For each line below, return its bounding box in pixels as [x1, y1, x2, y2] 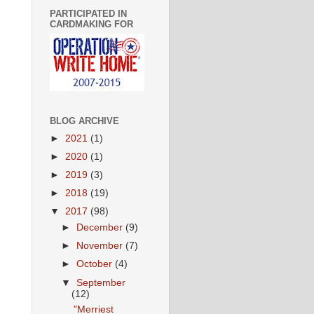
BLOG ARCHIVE [50, 116, 119, 126]
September [76, 277, 126, 288]
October [76, 259, 116, 270]
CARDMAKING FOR [50, 18, 133, 29]
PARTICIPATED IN [50, 8, 127, 19]
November [76, 240, 126, 252]
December [76, 222, 126, 233]
